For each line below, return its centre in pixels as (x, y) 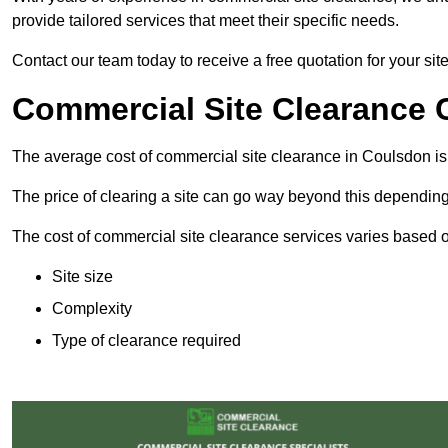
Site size (82, 277)
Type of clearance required (146, 341)
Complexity (92, 309)
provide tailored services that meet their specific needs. (205, 21)
